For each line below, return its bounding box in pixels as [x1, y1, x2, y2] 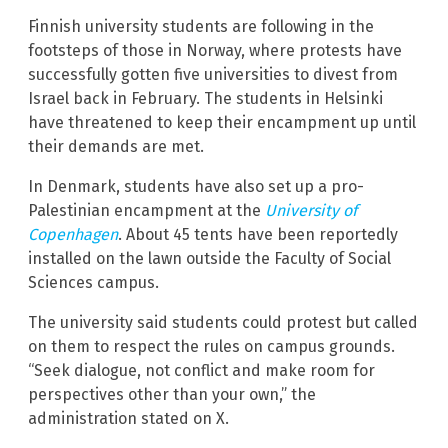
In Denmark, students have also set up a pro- [28, 177, 364, 197]
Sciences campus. [28, 273, 159, 293]
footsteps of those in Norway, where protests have [28, 41, 402, 61]
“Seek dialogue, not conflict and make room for [28, 361, 375, 381]
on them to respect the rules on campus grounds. [28, 337, 395, 357]
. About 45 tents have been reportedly [118, 225, 398, 245]
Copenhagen [28, 225, 118, 245]
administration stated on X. [28, 409, 229, 429]
